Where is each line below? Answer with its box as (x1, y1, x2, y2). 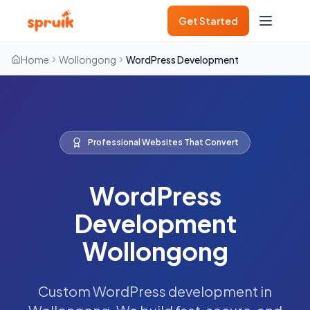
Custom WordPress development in (38, 282, 272, 300)
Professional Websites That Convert (88, 137, 239, 147)
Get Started (179, 14, 238, 27)
